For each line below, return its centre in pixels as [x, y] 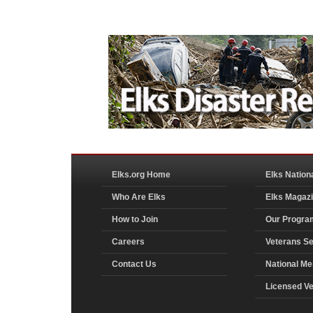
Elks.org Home [141, 174]
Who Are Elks [139, 197]
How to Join [135, 219]
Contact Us [134, 264]
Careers [128, 241]
